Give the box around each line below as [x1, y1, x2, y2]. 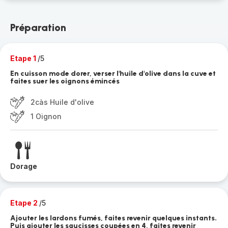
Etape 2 [10, 198, 39, 207]
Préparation [10, 21, 66, 34]
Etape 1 [10, 54, 38, 63]
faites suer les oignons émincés [10, 77, 120, 85]
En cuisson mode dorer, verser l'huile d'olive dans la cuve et [10, 69, 216, 78]
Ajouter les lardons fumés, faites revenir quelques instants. [10, 214, 217, 222]
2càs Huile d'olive [31, 98, 94, 106]
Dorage [10, 162, 37, 170]
